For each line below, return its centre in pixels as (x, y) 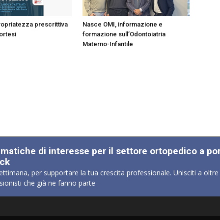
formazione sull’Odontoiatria (124, 34)
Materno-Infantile (108, 44)
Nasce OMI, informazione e (123, 25)
